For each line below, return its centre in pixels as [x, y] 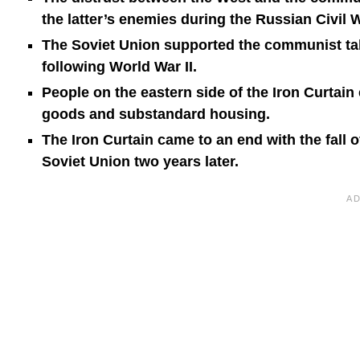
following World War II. [119, 67]
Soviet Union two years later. [140, 162]
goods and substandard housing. [156, 114]
